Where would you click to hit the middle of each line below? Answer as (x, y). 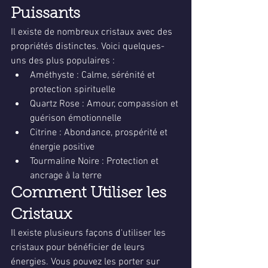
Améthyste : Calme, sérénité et (94, 75)
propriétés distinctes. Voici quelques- (88, 47)
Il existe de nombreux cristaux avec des (93, 32)
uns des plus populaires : (63, 61)
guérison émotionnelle (76, 118)
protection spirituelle (73, 90)
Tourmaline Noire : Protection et (95, 162)
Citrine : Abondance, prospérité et (100, 133)
